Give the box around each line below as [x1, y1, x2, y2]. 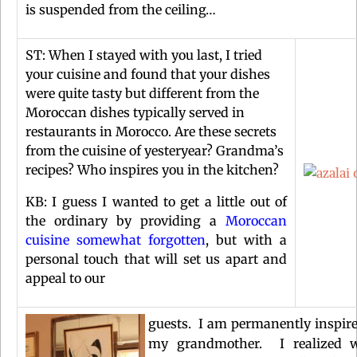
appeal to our [25, 269, 112, 286]
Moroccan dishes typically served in [25, 104, 245, 120]
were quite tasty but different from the [25, 84, 259, 101]
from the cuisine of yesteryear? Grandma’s [25, 142, 284, 159]
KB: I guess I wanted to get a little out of [25, 193, 287, 210]
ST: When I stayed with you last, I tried [25, 46, 262, 63]
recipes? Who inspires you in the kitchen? [25, 161, 285, 178]
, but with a [206, 231, 287, 248]
